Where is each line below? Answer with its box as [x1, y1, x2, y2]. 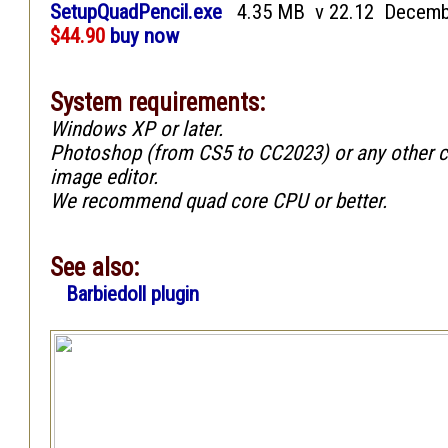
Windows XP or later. [50, 117, 224, 141]
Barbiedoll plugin [66, 282, 199, 306]
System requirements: [50, 88, 265, 117]
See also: [50, 253, 139, 282]
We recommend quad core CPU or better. [50, 189, 388, 213]
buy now [110, 24, 179, 48]
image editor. [50, 165, 159, 189]
